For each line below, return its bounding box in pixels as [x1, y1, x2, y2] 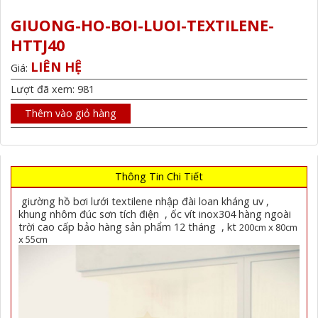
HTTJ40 [11, 34, 65, 55]
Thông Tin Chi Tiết [115, 169, 203, 183]
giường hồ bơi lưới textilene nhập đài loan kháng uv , [18, 194, 270, 208]
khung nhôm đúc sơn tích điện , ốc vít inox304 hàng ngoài [18, 207, 292, 221]
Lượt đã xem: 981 [11, 82, 95, 96]
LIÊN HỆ [31, 57, 82, 75]
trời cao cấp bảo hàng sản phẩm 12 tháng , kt [18, 219, 240, 234]
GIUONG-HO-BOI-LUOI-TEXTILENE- [11, 14, 275, 35]
